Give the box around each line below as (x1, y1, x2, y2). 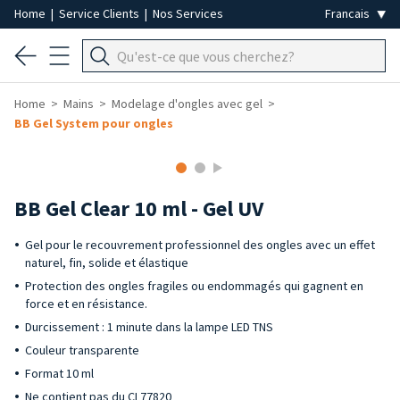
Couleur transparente (25, 342, 139, 358)
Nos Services (153, 5, 223, 21)
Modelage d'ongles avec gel (112, 96, 262, 112)
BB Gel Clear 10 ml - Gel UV (14, 195, 263, 222)
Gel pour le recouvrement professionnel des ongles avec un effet (25, 237, 375, 253)
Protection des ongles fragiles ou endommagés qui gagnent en (25, 278, 363, 294)
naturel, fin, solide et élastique (25, 254, 188, 271)
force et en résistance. (25, 296, 147, 312)
